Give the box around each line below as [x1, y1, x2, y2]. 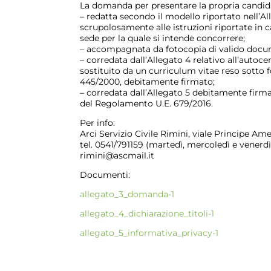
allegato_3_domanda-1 [80, 189, 174, 200]
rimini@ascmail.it [80, 150, 154, 161]
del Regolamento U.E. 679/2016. [80, 98, 213, 109]
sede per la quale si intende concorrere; [80, 33, 245, 44]
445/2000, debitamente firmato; [80, 76, 215, 87]
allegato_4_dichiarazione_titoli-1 [80, 208, 214, 219]
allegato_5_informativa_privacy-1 [80, 227, 218, 238]
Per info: [80, 117, 115, 128]
